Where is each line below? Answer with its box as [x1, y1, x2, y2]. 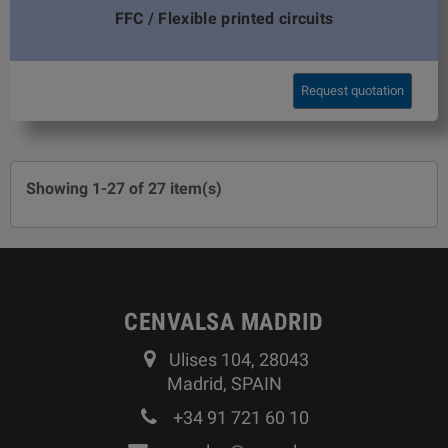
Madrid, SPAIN [166, 373, 282, 395]
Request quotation [301, 83, 405, 99]
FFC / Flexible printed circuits [114, 8, 334, 28]
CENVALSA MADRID [124, 308, 324, 337]
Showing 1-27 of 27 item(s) [26, 179, 222, 199]
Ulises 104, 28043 [169, 349, 309, 371]
